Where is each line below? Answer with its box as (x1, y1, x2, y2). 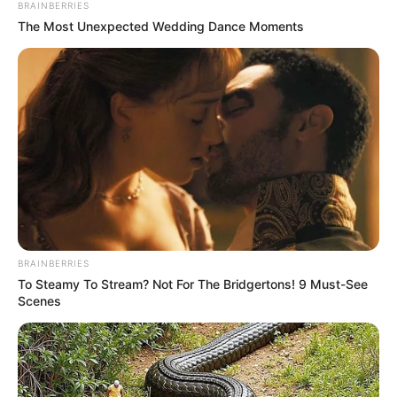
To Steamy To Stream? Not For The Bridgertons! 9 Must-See (18, 276, 368, 292)
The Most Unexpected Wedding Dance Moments (18, 18, 304, 34)
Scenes (18, 293, 61, 309)
